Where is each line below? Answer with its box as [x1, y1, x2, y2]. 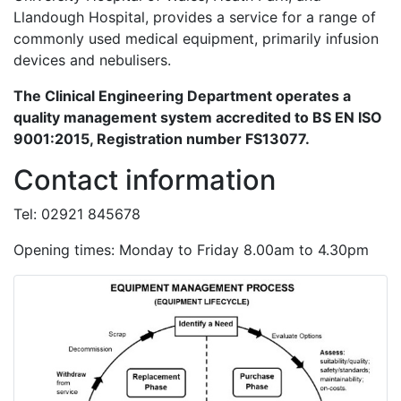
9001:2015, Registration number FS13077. [13, 130, 310, 148]
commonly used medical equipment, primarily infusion [13, 30, 379, 47]
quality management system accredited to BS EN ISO [13, 108, 382, 126]
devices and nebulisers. [13, 51, 171, 69]
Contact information [13, 163, 276, 196]
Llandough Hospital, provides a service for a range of [13, 8, 376, 26]
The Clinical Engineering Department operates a [13, 87, 351, 105]
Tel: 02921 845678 [13, 205, 141, 223]
